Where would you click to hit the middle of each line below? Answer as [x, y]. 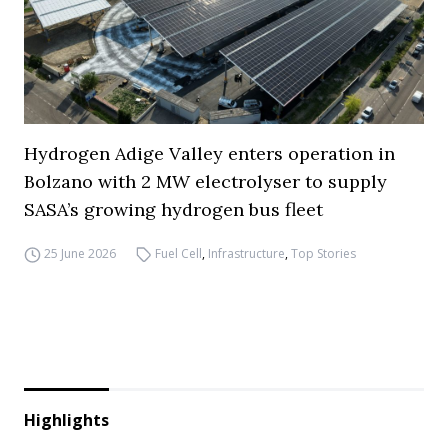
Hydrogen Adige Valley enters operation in [209, 153]
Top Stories [324, 253]
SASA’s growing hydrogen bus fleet [173, 209]
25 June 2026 [79, 253]
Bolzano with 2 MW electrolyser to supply [205, 181]
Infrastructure [247, 253]
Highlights [66, 420]
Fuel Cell [179, 253]
